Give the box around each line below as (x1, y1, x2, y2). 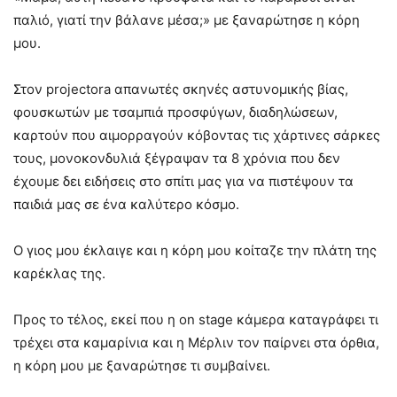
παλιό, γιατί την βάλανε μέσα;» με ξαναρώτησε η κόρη (13, 11, 360, 28)
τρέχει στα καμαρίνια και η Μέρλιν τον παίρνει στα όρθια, (13, 333, 379, 351)
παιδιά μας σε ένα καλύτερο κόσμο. (13, 195, 239, 213)
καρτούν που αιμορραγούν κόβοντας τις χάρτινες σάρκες (13, 126, 380, 144)
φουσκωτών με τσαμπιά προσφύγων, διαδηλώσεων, (13, 103, 338, 121)
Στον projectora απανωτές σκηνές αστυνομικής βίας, (13, 80, 348, 97)
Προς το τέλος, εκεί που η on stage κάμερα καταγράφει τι (13, 310, 378, 328)
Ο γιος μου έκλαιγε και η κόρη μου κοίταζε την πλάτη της (13, 241, 377, 259)
